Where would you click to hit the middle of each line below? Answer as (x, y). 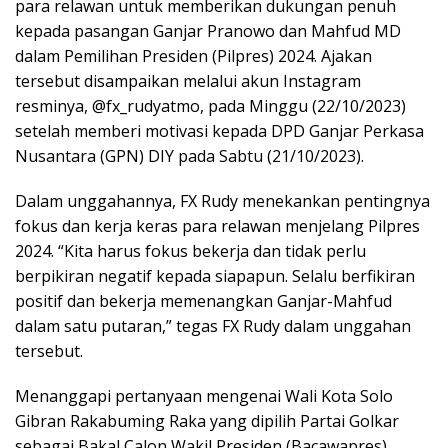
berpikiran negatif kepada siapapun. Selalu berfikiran (215, 276)
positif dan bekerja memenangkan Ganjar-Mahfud (203, 301)
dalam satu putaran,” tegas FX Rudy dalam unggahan (213, 326)
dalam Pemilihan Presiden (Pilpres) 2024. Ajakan (193, 56)
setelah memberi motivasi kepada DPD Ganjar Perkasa (219, 131)
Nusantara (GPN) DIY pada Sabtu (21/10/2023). (189, 156)
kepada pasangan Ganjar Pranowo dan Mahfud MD (208, 31)
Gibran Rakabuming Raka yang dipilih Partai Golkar (207, 421)
